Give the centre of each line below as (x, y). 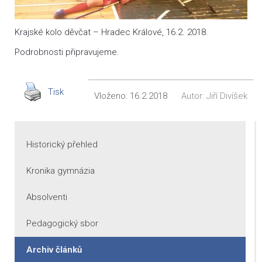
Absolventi (47, 197)
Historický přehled (62, 144)
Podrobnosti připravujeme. (67, 52)
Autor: (194, 96)
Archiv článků (54, 249)
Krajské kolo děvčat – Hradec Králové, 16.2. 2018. (111, 32)
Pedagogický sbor (62, 223)
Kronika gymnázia (61, 170)
